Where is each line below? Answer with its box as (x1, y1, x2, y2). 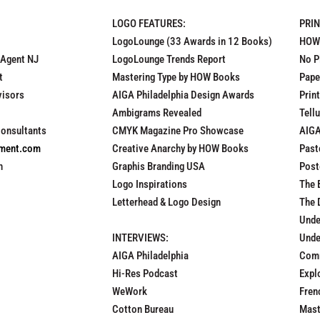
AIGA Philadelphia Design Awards (112, 88, 254, 101)
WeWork (112, 284, 147, 298)
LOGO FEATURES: (112, 16, 186, 30)
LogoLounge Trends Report (112, 52, 226, 66)
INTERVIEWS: (112, 231, 169, 244)
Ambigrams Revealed (112, 106, 201, 119)
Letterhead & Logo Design (112, 195, 221, 209)
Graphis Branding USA (112, 159, 205, 173)
